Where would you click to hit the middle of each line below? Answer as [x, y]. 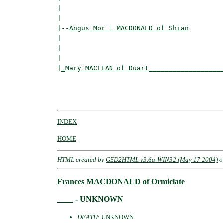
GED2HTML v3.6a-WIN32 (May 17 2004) [162, 159]
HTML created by [81, 159]
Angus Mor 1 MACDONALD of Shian [129, 28]
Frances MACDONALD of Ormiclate [121, 181]
